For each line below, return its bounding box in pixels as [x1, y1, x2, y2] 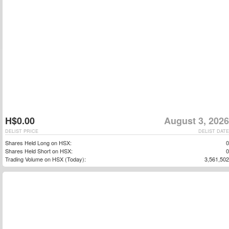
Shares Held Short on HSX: [5, 147, 73, 155]
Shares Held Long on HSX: [5, 139, 72, 147]
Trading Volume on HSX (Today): [5, 155, 86, 163]
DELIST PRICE [5, 128, 38, 134]
